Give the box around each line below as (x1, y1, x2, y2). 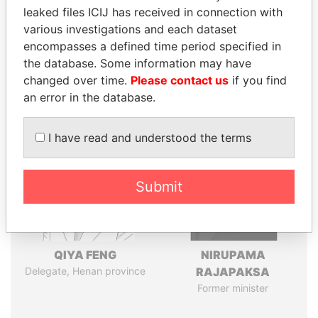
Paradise (190, 26, 248, 43)
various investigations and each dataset (23, 22, 237, 36)
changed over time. (23, 73, 131, 87)
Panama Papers (107, 93, 211, 110)
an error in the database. (23, 90, 155, 104)
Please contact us (131, 73, 229, 87)
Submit (136, 178, 182, 195)
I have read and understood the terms (45, 131, 251, 145)
